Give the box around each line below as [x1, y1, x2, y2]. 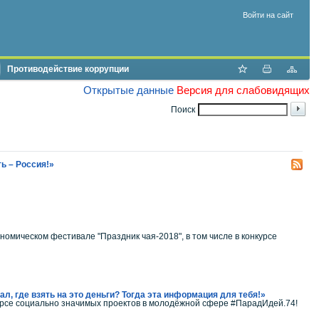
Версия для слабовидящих [177, 84, 310, 96]
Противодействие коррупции [7, 64, 129, 74]
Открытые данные [83, 84, 174, 96]
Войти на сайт [243, 11, 293, 19]
